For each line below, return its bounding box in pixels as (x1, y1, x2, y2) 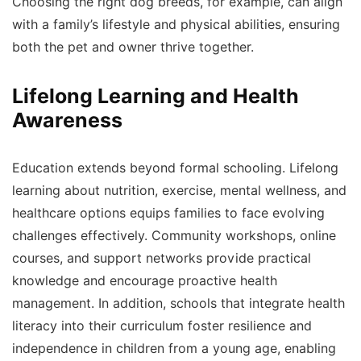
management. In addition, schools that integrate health (12, 296, 345, 311)
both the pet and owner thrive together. (12, 39, 254, 55)
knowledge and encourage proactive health (12, 273, 277, 288)
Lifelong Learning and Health (12, 84, 299, 108)
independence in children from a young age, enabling (12, 341, 336, 356)
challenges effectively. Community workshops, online (12, 228, 336, 243)
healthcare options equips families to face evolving (12, 205, 325, 221)
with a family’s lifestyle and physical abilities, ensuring (12, 17, 340, 32)
